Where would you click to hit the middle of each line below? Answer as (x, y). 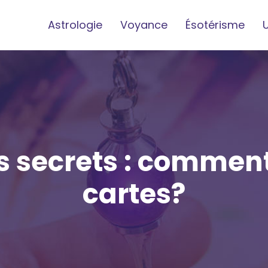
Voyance (144, 25)
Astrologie (75, 25)
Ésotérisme (215, 25)
